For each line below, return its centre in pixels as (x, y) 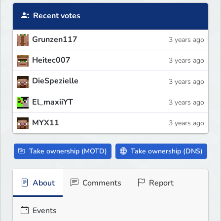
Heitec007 (51, 60)
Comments (101, 183)
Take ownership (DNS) (166, 151)
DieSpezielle (55, 81)
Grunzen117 (55, 40)
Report (160, 183)
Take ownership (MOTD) (67, 151)
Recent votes (56, 16)
